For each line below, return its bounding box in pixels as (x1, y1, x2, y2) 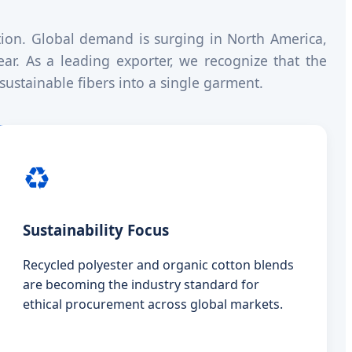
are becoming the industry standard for (23, 276, 260, 294)
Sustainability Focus (23, 219, 170, 240)
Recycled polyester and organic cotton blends (23, 256, 295, 274)
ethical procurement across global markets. (23, 295, 284, 313)
